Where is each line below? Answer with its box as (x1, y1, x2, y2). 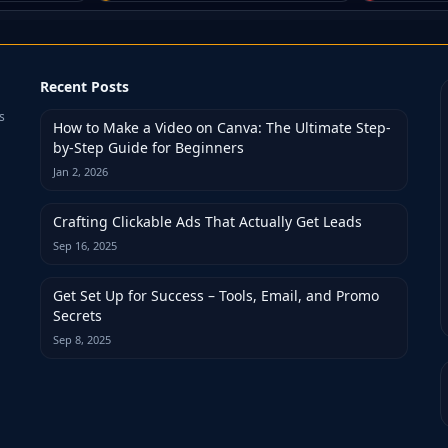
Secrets (53, 306, 102, 325)
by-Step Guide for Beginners (53, 138, 244, 157)
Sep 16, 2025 (53, 238, 117, 253)
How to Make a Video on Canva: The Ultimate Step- (53, 118, 391, 137)
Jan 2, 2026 (53, 164, 108, 179)
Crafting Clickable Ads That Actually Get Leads (53, 212, 362, 231)
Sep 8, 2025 (53, 332, 111, 347)
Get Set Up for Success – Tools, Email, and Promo (53, 286, 379, 305)
